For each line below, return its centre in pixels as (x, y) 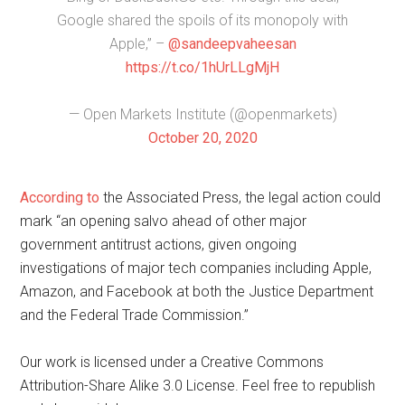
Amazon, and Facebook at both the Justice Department (197, 292)
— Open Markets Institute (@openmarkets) (202, 115)
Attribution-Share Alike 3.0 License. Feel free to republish (198, 386)
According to (60, 198)
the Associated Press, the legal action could (240, 198)
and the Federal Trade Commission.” (135, 316)
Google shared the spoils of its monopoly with (202, 21)
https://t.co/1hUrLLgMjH (202, 68)
